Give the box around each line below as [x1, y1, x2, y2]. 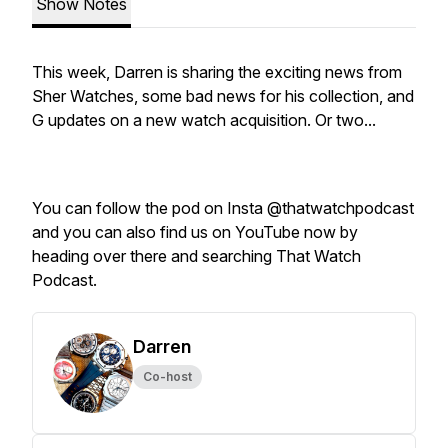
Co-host [143, 369, 192, 384]
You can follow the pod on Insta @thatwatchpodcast [32, 198, 414, 218]
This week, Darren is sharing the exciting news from [32, 62, 402, 82]
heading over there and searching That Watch [32, 246, 361, 266]
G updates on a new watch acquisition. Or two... [32, 110, 376, 130]
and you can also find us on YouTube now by [32, 222, 358, 242]
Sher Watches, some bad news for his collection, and [32, 86, 414, 106]
